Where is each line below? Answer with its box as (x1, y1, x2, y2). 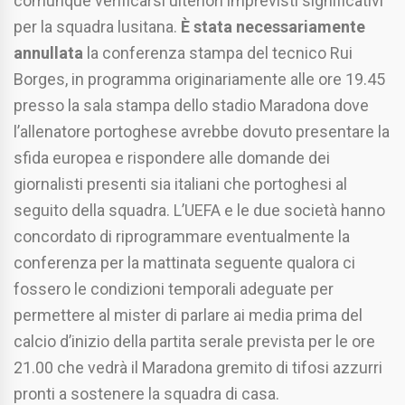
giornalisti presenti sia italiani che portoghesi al (14, 174, 347, 194)
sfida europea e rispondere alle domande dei (14, 148, 330, 168)
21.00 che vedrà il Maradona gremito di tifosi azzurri (14, 358, 382, 378)
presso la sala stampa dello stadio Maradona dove (14, 96, 369, 116)
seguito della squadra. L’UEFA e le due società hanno (14, 201, 385, 221)
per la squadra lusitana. (14, 17, 181, 37)
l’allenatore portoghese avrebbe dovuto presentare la (14, 122, 390, 142)
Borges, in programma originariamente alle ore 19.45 (14, 70, 385, 89)
